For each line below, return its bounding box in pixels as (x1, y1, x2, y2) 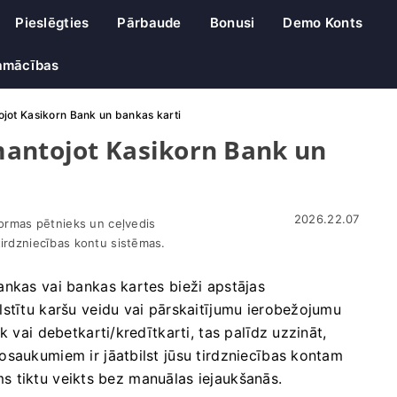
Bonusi (209, 14, 255, 31)
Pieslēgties (15, 14, 90, 31)
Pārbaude (117, 14, 182, 31)
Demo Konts (283, 14, 363, 31)
